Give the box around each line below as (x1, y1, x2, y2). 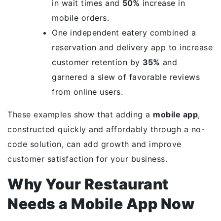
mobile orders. (52, 13, 109, 23)
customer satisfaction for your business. (7, 154, 167, 164)
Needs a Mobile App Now (7, 195, 194, 213)
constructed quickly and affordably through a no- (7, 124, 205, 134)
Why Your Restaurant (7, 175, 169, 193)
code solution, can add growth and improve (7, 139, 182, 149)
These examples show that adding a (7, 110, 153, 119)
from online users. (52, 87, 123, 97)
